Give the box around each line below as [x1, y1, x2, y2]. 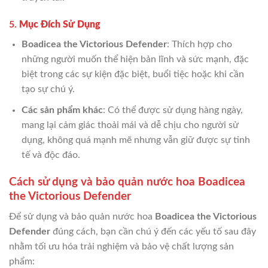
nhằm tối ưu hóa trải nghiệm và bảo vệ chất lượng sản [9, 242, 234, 252]
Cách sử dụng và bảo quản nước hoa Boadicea [9, 176, 245, 188]
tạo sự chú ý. [21, 84, 75, 95]
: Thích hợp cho [166, 39, 232, 50]
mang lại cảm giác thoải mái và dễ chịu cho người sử [21, 120, 239, 130]
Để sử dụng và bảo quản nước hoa [9, 212, 155, 222]
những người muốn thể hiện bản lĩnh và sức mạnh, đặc [21, 54, 249, 65]
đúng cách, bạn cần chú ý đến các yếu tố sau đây [50, 227, 256, 237]
